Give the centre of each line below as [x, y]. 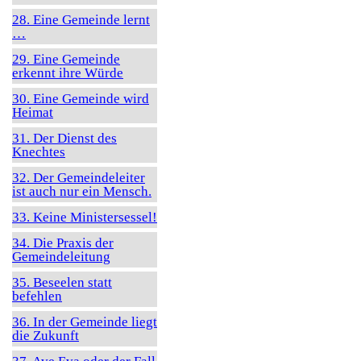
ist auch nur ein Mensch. [82, 191]
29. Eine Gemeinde [66, 59]
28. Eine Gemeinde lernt [81, 20]
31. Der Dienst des [64, 138]
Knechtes [39, 152]
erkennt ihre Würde [68, 73]
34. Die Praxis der [63, 243]
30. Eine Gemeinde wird [81, 99]
